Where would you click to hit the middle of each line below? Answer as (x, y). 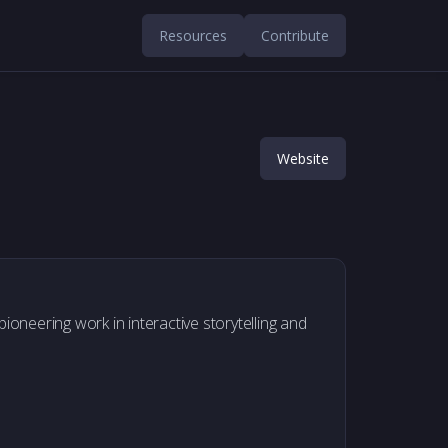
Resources (193, 35)
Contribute (295, 35)
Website (303, 158)
